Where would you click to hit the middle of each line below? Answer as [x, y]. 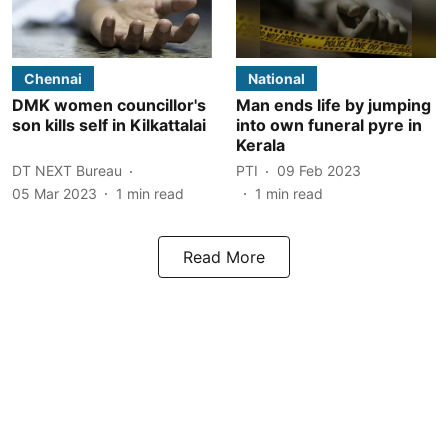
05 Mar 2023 [54, 193]
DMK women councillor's [109, 104]
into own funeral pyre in [329, 124]
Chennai [53, 78]
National [276, 78]
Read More [224, 256]
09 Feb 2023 [319, 170]
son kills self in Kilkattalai [109, 124]
